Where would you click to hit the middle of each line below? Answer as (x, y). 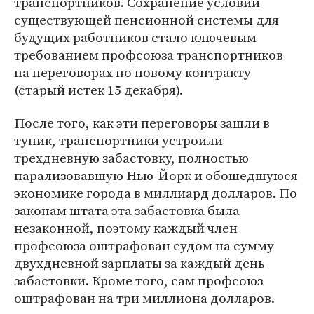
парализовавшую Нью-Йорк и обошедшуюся (156, 175)
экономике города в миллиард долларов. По (156, 193)
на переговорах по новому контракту (132, 72)
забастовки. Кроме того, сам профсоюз (138, 280)
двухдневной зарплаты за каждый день (139, 263)
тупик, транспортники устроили (118, 140)
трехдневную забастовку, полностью (131, 158)
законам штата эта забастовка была (127, 210)
